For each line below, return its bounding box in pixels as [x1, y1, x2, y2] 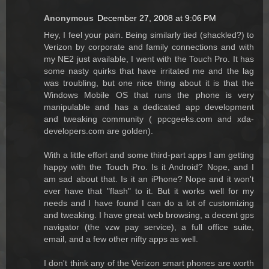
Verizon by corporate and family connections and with [44, 41, 254, 52]
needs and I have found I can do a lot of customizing [44, 198, 254, 208]
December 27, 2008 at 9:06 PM [97, 13, 216, 23]
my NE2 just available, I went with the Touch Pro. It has [44, 53, 254, 64]
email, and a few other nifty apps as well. [44, 234, 198, 244]
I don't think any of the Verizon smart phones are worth [44, 258, 254, 268]
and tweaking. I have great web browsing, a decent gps [44, 210, 254, 220]
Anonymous [44, 13, 94, 23]
